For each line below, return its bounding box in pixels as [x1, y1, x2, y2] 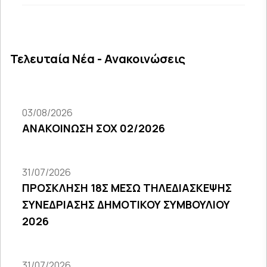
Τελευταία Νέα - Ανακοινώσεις [10, 51, 185, 67]
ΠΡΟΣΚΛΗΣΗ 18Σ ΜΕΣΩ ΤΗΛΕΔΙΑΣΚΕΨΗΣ [22, 181, 232, 195]
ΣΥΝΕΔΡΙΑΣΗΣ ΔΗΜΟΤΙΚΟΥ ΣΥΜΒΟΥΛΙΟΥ [22, 197, 230, 212]
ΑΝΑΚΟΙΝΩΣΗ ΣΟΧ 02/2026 [22, 121, 165, 135]
